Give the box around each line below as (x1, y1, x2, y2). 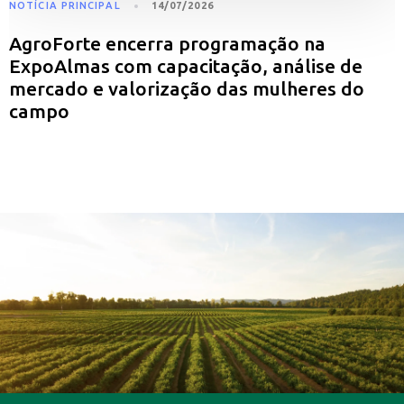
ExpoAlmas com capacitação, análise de (9, 55, 363, 78)
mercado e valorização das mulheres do (9, 78, 364, 100)
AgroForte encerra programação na (9, 32, 326, 55)
